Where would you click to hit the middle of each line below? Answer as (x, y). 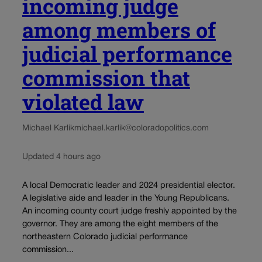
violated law (83, 101)
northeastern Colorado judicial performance (105, 237)
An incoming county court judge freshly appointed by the (130, 212)
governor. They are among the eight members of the (120, 225)
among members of (119, 30)
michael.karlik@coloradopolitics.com (142, 128)
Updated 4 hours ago (61, 157)
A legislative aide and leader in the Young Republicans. (126, 199)
